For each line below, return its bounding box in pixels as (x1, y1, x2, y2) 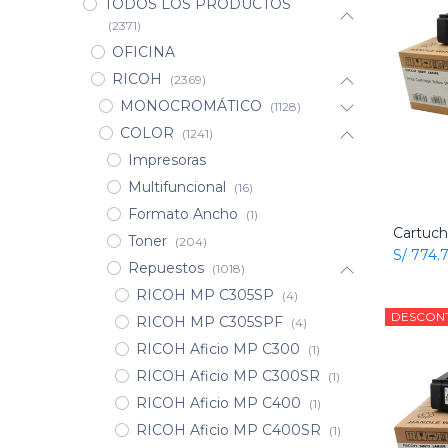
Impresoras (127, 151, 206, 170)
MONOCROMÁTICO (119, 97, 262, 116)
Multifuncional (127, 178, 226, 197)
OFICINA (111, 43, 175, 62)
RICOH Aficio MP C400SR (135, 421, 321, 440)
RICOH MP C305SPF (135, 313, 283, 332)
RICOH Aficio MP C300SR (135, 367, 320, 386)
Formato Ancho (127, 205, 238, 224)
